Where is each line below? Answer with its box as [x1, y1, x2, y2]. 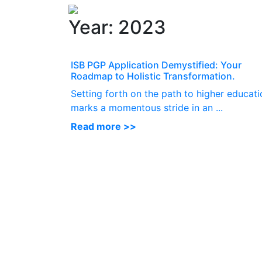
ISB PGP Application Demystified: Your [71, 59, 242, 71]
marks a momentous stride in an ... [71, 102, 223, 113]
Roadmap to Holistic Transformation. [71, 70, 235, 82]
